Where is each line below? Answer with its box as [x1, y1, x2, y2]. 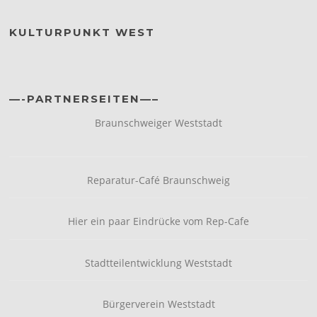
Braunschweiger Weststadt [95, 116, 222, 130]
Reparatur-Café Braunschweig [87, 173, 230, 188]
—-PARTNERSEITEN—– [9, 92, 160, 106]
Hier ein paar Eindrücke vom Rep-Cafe [68, 214, 249, 229]
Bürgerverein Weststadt [102, 296, 215, 311]
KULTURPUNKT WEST [9, 25, 156, 40]
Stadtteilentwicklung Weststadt [85, 255, 232, 270]
